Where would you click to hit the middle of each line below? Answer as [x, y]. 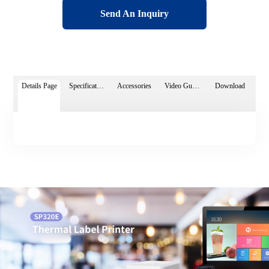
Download [230, 86]
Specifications [100, 86]
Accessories [134, 86]
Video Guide [195, 86]
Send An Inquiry [134, 14]
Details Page [39, 86]
